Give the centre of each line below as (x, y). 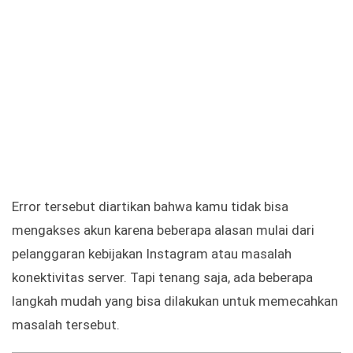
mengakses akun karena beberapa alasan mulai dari (163, 230)
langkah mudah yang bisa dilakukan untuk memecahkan (175, 301)
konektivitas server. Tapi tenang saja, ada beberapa (162, 278)
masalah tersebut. (66, 325)
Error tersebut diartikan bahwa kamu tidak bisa (150, 207)
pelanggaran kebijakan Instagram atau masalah (152, 254)
